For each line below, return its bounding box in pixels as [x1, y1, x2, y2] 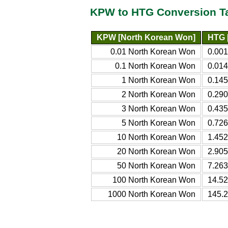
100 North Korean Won [112, 175, 195, 184]
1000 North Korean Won [108, 189, 195, 198]
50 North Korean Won [117, 161, 195, 170]
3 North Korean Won [122, 104, 195, 113]
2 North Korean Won [122, 90, 195, 99]
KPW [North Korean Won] [97, 33, 195, 42]
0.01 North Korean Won [110, 47, 195, 56]
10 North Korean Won [117, 132, 195, 141]
